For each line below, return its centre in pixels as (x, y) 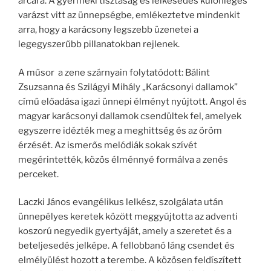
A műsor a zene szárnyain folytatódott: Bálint (114, 72)
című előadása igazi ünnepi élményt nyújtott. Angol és (132, 101)
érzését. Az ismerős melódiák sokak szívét (108, 145)
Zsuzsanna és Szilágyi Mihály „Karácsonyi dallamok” (128, 87)
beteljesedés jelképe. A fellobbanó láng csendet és (126, 246)
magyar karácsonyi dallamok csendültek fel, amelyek (130, 116)
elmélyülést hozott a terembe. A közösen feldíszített (130, 260)
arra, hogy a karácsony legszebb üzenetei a (108, 30)
